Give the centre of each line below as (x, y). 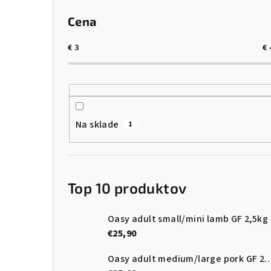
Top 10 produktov (127, 188)
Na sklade (97, 125)
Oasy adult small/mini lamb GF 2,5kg (188, 219)
